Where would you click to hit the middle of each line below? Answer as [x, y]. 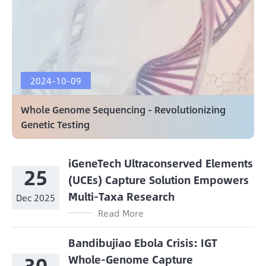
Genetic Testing [55, 125]
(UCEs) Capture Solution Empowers [159, 180]
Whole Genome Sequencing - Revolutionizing [123, 110]
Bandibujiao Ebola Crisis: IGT [143, 243]
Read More [121, 213]
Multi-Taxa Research [121, 197]
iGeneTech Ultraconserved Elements [161, 164]
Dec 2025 [36, 197]
